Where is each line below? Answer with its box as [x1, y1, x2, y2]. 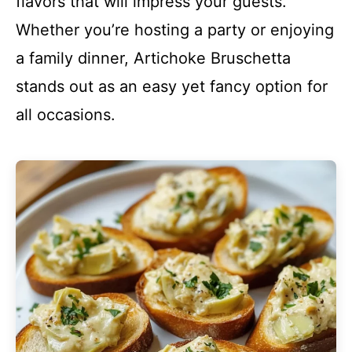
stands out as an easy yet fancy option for [16, 77, 328, 96]
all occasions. [16, 105, 115, 124]
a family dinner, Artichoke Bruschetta [16, 49, 291, 68]
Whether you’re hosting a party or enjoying [16, 20, 334, 39]
